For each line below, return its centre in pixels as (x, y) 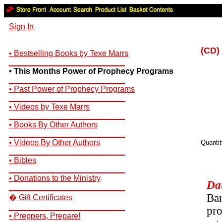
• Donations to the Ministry (55, 178)
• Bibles (23, 160)
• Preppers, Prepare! (45, 216)
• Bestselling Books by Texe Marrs (69, 53)
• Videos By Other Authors (55, 142)
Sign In (21, 27)
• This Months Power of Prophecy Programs (91, 71)
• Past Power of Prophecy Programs (72, 89)
